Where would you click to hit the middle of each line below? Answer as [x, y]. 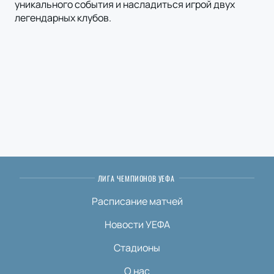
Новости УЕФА [137, 225]
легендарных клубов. [63, 18]
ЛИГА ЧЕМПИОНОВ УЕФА [136, 179]
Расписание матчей [137, 202]
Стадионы [137, 248]
